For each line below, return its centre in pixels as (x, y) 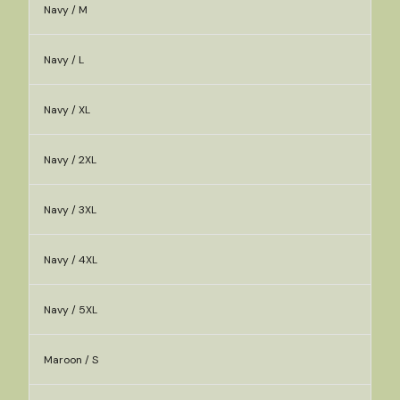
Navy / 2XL (70, 160)
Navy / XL (67, 110)
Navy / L (64, 60)
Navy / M (66, 10)
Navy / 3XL (70, 210)
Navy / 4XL (71, 260)
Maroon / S (71, 360)
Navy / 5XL (71, 310)
